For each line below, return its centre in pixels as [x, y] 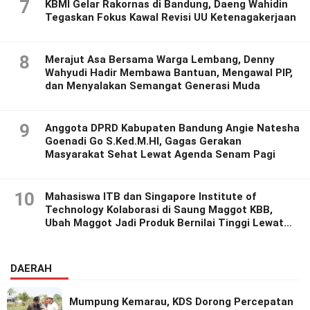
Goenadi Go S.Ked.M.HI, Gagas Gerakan [143, 142]
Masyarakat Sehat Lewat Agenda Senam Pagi [160, 155]
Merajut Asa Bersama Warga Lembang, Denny [160, 60]
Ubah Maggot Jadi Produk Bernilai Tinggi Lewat [164, 223]
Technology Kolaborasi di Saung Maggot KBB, [159, 210]
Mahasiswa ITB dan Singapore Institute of [151, 197]
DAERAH [31, 269]
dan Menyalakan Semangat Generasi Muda [153, 86]
